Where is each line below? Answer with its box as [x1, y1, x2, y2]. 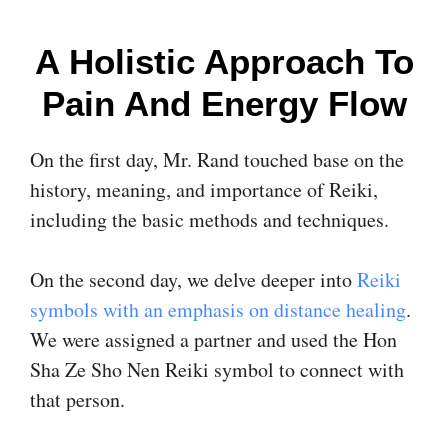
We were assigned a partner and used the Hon [30, 325, 397, 353]
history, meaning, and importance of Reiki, [30, 175, 378, 203]
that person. [30, 385, 125, 413]
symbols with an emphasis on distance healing [30, 295, 406, 323]
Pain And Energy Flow [41, 83, 407, 123]
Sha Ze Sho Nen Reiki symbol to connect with [30, 355, 404, 383]
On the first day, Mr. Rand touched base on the [30, 145, 404, 173]
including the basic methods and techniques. [30, 205, 389, 233]
